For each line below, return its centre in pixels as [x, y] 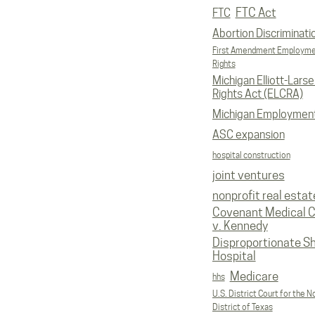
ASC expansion [248, 135]
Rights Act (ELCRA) [257, 94]
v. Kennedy [240, 226]
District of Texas [242, 307]
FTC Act [256, 13]
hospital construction [251, 155]
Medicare [254, 276]
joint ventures [248, 175]
